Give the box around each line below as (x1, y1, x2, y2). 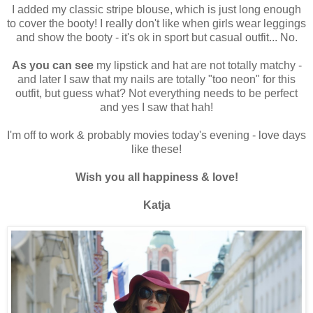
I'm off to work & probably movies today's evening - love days (7, 129, 306, 142)
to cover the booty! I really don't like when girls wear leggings (7, 17, 306, 30)
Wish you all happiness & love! (75, 171, 238, 184)
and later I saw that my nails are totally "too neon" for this (17, 73, 296, 86)
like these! (131, 143, 182, 156)
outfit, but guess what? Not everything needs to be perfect (15, 87, 298, 100)
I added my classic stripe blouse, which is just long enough (12, 3, 301, 16)
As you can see (11, 59, 94, 72)
